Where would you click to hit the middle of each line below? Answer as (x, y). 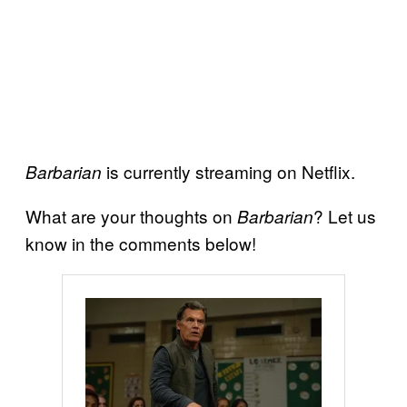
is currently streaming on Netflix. (231, 172)
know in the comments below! (141, 243)
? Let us (345, 216)
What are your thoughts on (131, 216)
